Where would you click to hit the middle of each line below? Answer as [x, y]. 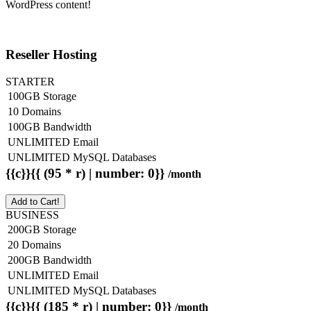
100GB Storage [42, 96]
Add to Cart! [35, 201]
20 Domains [34, 244]
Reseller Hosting [51, 55]
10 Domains [34, 111]
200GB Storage [42, 229]
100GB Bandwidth [50, 126]
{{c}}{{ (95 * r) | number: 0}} [87, 173]
